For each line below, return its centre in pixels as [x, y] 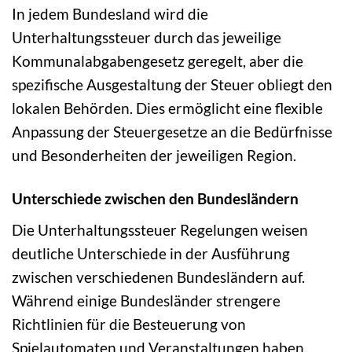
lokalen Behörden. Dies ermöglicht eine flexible [167, 108]
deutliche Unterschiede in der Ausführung [151, 253]
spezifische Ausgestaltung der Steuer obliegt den [172, 85]
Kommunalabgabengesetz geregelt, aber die [158, 61]
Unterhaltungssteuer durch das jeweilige [147, 38]
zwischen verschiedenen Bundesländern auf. [158, 277]
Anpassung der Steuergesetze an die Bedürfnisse [172, 132]
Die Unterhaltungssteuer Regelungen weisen [160, 229]
